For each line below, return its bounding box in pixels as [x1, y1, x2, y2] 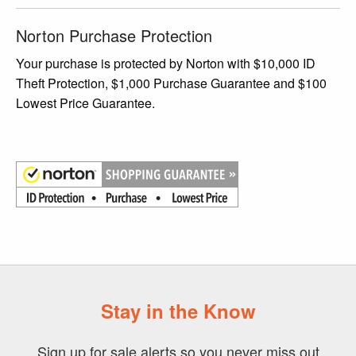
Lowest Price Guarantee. [16, 94, 155, 113]
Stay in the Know [100, 297, 256, 325]
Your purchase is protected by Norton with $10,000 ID [16, 54, 315, 73]
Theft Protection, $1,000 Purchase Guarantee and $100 [16, 74, 327, 93]
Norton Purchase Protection [16, 24, 212, 48]
